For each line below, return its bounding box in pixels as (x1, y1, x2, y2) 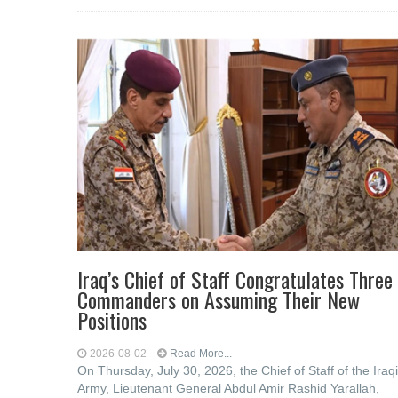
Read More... (170, 347, 232, 360)
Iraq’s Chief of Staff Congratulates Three (77, 263, 393, 295)
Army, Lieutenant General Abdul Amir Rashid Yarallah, (77, 381, 379, 395)
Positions (77, 304, 147, 336)
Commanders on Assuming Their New (77, 283, 360, 315)
